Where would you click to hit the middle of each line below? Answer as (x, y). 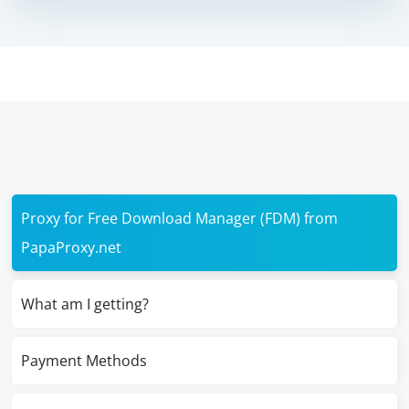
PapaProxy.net (72, 247)
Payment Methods (84, 361)
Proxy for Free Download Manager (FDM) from (180, 218)
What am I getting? (85, 304)
